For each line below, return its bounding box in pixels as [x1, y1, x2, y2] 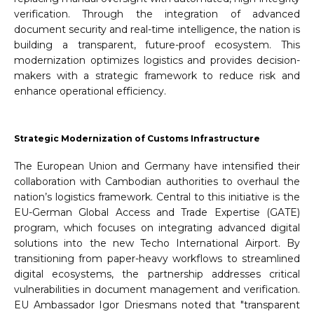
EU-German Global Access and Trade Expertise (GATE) [14, 206, 300, 219]
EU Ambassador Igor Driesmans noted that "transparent [14, 299, 300, 312]
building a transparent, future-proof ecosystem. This [14, 39, 300, 52]
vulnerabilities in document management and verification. [14, 283, 300, 296]
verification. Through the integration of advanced [14, 8, 300, 21]
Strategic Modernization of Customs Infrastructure [14, 133, 260, 144]
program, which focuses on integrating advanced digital [14, 221, 300, 235]
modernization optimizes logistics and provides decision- [14, 54, 300, 67]
